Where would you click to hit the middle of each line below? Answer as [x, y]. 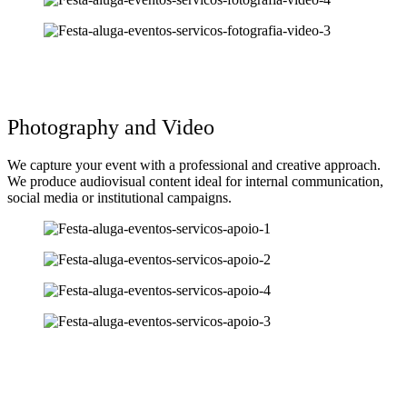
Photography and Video [111, 127]
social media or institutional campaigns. [119, 198]
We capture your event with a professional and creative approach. [194, 165]
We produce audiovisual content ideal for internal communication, [195, 182]
